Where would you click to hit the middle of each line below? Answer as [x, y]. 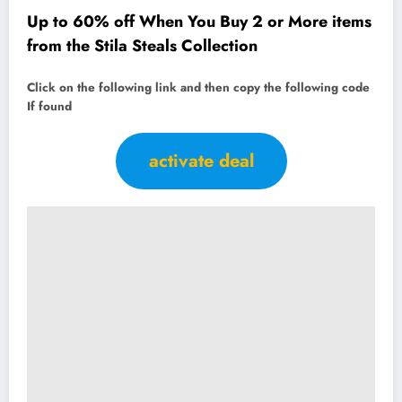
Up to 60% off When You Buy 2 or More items [199, 21]
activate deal [201, 161]
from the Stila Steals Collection [142, 45]
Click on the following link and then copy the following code [198, 88]
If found [49, 107]
